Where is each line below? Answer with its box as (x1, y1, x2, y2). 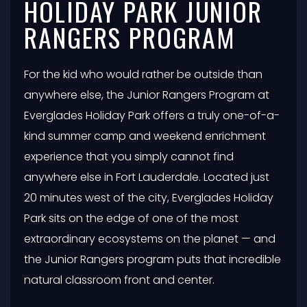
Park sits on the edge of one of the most (24, 210, 238, 227)
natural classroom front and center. (24, 272, 214, 288)
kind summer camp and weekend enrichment (24, 128, 266, 145)
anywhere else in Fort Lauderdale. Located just (24, 169, 269, 186)
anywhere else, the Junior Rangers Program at (24, 87, 269, 103)
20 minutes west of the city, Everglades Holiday (24, 190, 273, 206)
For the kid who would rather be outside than (24, 66, 262, 83)
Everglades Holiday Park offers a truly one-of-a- (24, 108, 280, 124)
